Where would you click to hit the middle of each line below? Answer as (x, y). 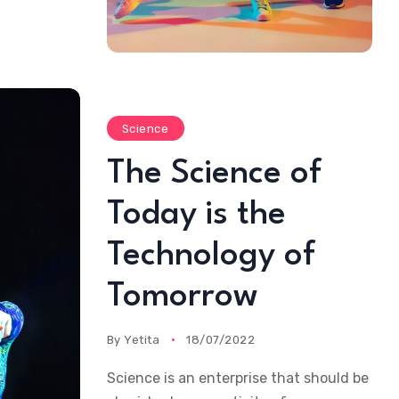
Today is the (196, 215)
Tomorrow (182, 297)
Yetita (142, 339)
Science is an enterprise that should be (237, 378)
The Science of (214, 174)
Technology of (211, 256)
